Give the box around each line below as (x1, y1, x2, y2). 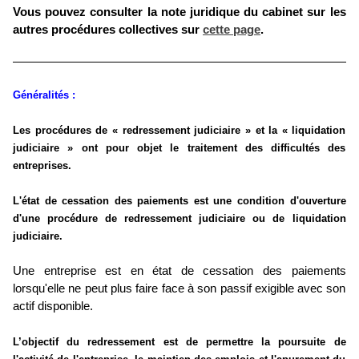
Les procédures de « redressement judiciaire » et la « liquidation (13, 124, 346, 137)
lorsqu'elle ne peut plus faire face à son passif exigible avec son (13, 282, 346, 296)
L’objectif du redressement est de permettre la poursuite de (13, 336, 346, 349)
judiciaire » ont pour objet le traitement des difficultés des (13, 142, 346, 155)
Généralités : (13, 89, 75, 102)
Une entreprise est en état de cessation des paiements (13, 264, 346, 278)
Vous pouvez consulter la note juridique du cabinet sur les (13, 5, 346, 18)
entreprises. (13, 159, 71, 172)
